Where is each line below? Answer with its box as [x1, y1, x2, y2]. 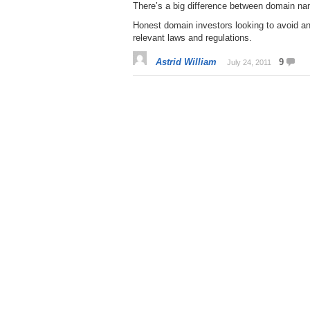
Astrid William [156, 57, 217, 67]
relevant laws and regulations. [133, 33, 252, 43]
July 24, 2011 [227, 58, 271, 66]
